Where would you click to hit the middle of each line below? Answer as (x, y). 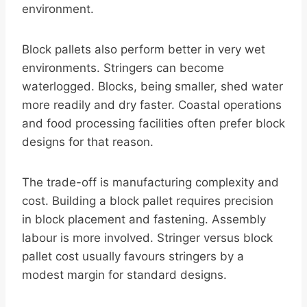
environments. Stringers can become (123, 68)
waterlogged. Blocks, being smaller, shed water (152, 87)
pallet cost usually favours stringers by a (133, 257)
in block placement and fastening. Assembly (144, 220)
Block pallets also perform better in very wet (144, 50)
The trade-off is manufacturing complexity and (150, 183)
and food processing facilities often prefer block (153, 124)
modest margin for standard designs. (124, 275)
